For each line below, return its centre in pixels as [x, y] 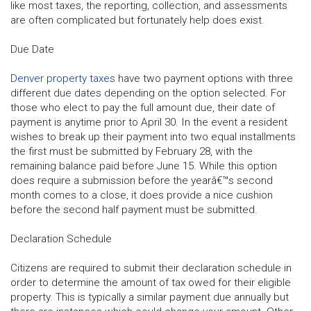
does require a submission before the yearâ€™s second [142, 180]
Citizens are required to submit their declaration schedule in [151, 268]
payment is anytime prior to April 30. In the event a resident [149, 122]
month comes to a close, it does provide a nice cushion [142, 195]
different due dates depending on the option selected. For [148, 93]
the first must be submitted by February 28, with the [132, 151]
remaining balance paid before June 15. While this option [144, 166]
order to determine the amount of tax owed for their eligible [151, 282]
